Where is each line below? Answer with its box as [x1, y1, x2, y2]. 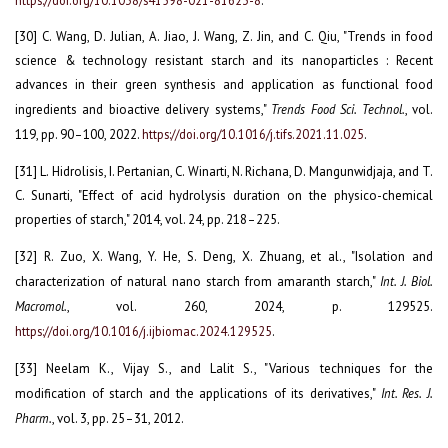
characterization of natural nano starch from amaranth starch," [15, 273, 380, 291]
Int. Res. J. [380, 385, 434, 402]
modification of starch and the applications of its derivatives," [15, 385, 381, 403]
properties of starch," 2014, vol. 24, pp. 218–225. [15, 211, 280, 229]
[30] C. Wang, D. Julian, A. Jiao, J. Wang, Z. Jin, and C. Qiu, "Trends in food [15, 28, 433, 46]
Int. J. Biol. [380, 273, 433, 290]
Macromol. [15, 298, 67, 315]
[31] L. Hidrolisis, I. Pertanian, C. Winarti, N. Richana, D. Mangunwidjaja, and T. [15, 163, 433, 181]
